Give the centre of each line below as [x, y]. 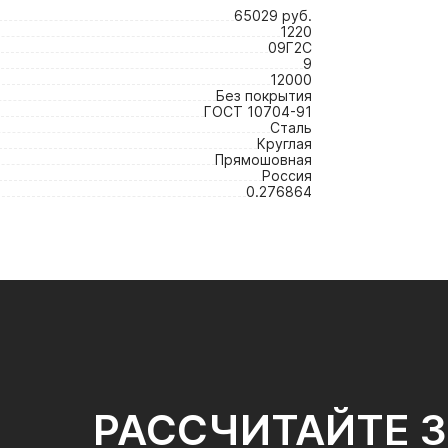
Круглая [284, 143]
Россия [287, 175]
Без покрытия [264, 95]
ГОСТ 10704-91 [258, 111]
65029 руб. [273, 15]
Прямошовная [263, 159]
